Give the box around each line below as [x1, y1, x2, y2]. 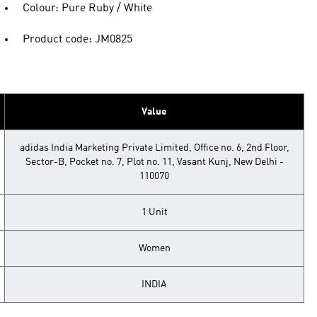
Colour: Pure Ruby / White [23, 3, 152, 14]
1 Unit [141, 207, 168, 217]
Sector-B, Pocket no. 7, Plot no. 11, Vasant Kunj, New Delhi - [25, 157, 284, 167]
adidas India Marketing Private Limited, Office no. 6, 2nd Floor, [19, 143, 289, 153]
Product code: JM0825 [23, 34, 132, 45]
